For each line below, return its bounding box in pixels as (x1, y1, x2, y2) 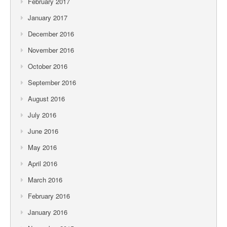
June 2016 (28, 126, 58, 136)
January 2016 (28, 207, 67, 217)
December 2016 (28, 28, 74, 39)
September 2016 (28, 77, 76, 87)
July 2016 (28, 109, 56, 120)
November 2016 (28, 45, 74, 55)
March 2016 (28, 174, 62, 184)
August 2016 (28, 93, 65, 103)
